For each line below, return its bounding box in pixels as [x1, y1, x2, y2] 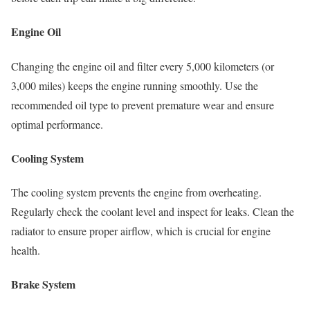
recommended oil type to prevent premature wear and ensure [11, 97, 274, 112]
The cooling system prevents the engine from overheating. [11, 185, 262, 200]
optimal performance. [11, 116, 103, 131]
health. [11, 243, 40, 258]
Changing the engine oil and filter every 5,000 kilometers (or [11, 58, 274, 73]
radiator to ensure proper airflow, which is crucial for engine [11, 224, 271, 239]
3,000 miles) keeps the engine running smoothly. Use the [11, 77, 258, 93]
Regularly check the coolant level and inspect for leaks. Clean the [11, 204, 294, 219]
